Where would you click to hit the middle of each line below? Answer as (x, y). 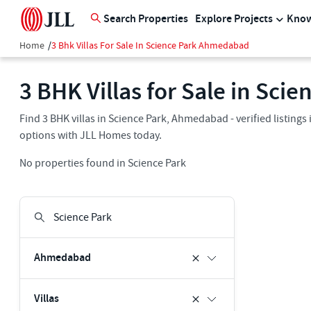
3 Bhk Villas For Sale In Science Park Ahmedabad (150, 46)
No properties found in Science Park (103, 163)
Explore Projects (234, 19)
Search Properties (146, 19)
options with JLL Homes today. (91, 135)
